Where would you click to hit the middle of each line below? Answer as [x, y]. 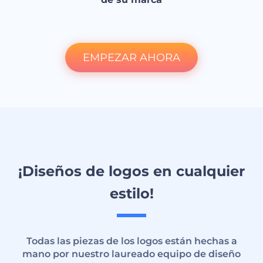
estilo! [131, 194]
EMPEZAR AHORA [131, 58]
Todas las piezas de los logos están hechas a [131, 241]
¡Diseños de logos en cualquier [131, 171]
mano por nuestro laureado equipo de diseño [131, 254]
